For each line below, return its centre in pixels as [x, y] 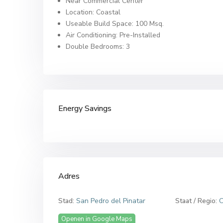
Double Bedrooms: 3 [98, 47]
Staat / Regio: [196, 201]
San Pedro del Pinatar [111, 201]
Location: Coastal [93, 12]
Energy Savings [85, 109]
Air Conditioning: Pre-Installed [113, 35]
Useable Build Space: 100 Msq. [115, 24]
